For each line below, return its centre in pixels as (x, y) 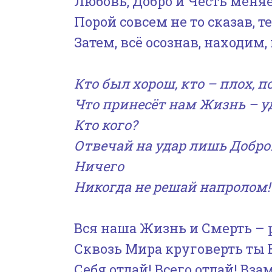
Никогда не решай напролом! (172, 187)
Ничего (99, 166)
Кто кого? (106, 125)
